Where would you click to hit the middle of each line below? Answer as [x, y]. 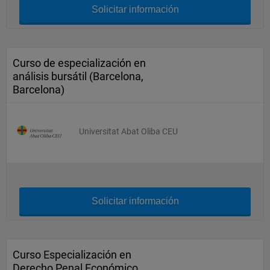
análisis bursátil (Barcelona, [78, 76]
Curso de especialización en [79, 63]
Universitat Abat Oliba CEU [128, 131]
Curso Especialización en [72, 255]
